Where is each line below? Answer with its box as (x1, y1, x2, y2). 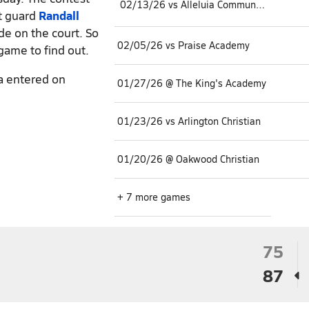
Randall (39, 6, 79, 23)
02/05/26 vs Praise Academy (117, 38, 250, 52)
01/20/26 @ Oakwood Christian (117, 152, 259, 166)
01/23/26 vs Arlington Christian (117, 114, 261, 128)
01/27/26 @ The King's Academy (117, 76, 266, 90)
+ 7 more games (117, 190, 190, 203)
